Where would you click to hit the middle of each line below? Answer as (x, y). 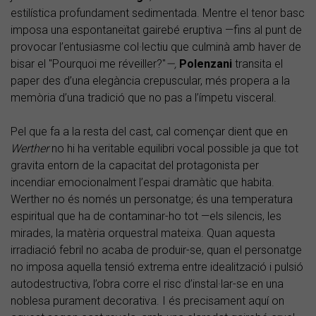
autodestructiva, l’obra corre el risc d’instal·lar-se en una (147, 284)
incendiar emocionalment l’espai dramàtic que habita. (142, 183)
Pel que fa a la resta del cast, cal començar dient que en (149, 132)
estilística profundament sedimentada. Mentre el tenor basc (158, 13)
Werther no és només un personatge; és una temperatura (152, 200)
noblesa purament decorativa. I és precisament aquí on (147, 301)
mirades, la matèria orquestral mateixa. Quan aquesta (143, 233)
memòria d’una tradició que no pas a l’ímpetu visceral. (144, 98)
